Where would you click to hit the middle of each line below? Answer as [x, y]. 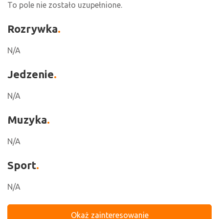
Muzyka [27, 120]
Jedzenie [31, 74]
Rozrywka [33, 29]
